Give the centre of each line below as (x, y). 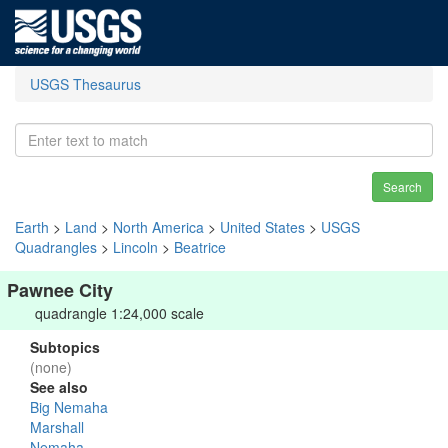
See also (59, 387)
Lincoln (135, 247)
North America (158, 227)
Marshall (57, 427)
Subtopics (65, 347)
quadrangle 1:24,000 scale (119, 313)
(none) (51, 367)
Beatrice (200, 247)
